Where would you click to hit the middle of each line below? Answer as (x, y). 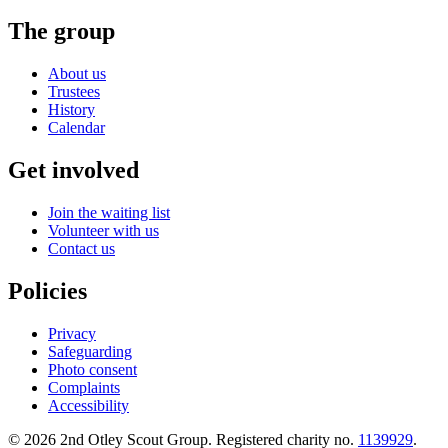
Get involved (73, 170)
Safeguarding (90, 351)
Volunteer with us (103, 231)
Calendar (76, 128)
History (71, 110)
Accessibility (88, 405)
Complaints (84, 387)
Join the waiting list (109, 213)
